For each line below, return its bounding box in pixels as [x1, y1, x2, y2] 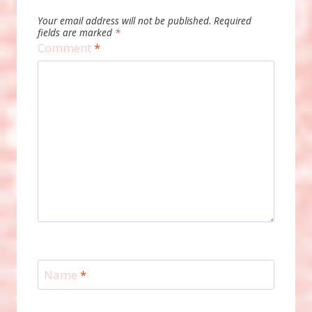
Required [214, 14, 251, 28]
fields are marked [38, 26, 115, 40]
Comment [38, 40, 94, 56]
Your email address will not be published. [38, 14, 211, 28]
